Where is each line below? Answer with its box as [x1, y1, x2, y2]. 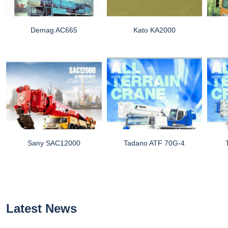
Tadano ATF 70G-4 [124, 138, 185, 147]
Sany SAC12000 [27, 138, 80, 147]
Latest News [6, 201, 77, 215]
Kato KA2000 [133, 26, 176, 35]
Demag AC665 [30, 26, 77, 35]
